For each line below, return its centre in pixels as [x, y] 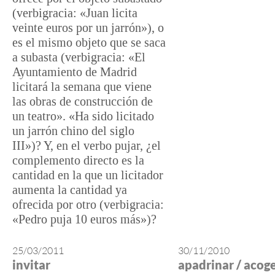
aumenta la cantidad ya [70, 190]
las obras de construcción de [83, 101]
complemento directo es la [78, 160]
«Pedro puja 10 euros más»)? [84, 219]
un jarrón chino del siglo [73, 131]
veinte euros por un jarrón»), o [88, 28]
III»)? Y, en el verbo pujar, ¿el [87, 145]
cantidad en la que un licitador [88, 175]
